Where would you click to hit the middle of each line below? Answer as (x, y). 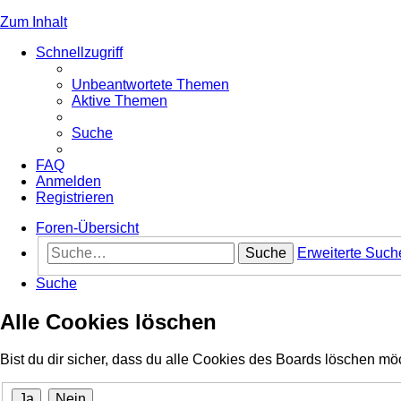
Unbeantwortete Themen (150, 85)
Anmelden (68, 181)
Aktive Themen (119, 101)
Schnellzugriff (79, 52)
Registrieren (75, 197)
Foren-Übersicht (87, 228)
